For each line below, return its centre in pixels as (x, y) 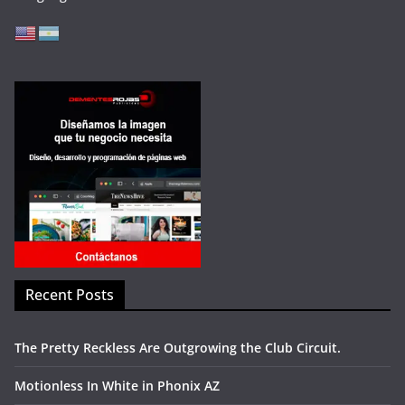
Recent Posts (70, 295)
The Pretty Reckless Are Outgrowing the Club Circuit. (178, 348)
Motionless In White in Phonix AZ (117, 386)
